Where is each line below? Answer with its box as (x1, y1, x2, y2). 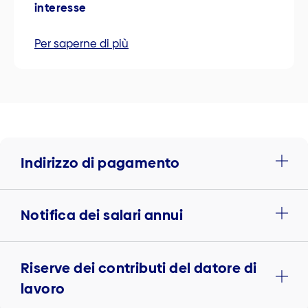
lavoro (21, 278, 65, 298)
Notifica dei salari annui (21, 206, 183, 225)
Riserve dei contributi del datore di (21, 258, 257, 278)
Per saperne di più (34, 35, 129, 52)
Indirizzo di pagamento (21, 153, 180, 173)
